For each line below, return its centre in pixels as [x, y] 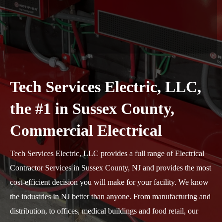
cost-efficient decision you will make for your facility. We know [109, 182]
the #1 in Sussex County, [92, 109]
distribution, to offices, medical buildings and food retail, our [104, 211]
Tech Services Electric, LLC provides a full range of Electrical [107, 153]
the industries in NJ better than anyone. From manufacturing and [110, 196]
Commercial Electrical [86, 130]
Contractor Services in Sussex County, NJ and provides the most [111, 168]
